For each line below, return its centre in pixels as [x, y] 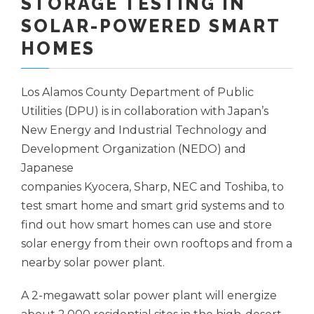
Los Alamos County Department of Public [137, 93]
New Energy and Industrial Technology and [144, 130]
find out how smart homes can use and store [146, 225]
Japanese [47, 168]
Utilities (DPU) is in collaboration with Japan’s [145, 111]
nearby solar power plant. [93, 263]
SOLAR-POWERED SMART [151, 26]
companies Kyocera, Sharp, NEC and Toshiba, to [152, 187]
